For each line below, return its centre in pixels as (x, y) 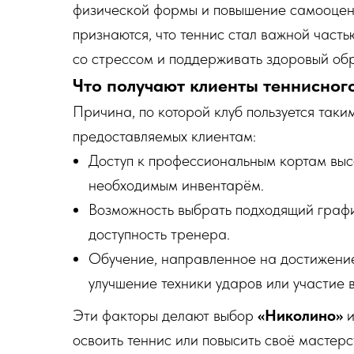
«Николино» (300, 315)
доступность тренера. (159, 234)
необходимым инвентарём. (176, 185)
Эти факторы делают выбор (165, 315)
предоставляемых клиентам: (164, 136)
